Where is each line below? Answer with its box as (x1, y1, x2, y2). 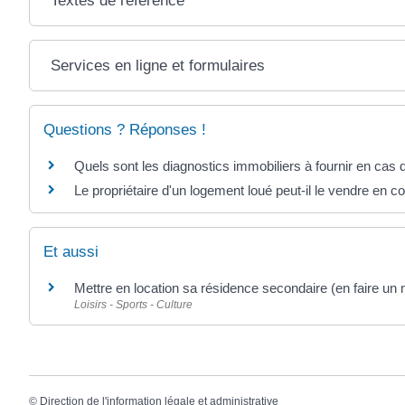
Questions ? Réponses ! (43, 120, 206, 138)
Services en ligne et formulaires (51, 56, 266, 74)
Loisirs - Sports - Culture (74, 298, 193, 312)
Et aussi (43, 243, 99, 261)
